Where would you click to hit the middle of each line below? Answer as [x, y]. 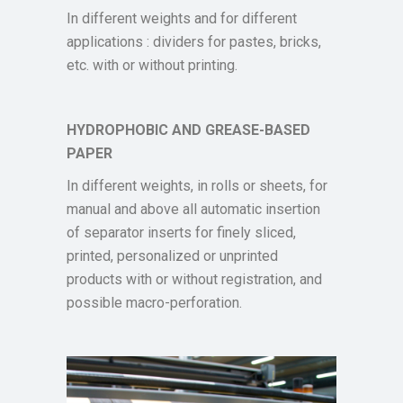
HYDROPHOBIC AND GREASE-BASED [188, 130]
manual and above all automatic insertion [193, 209]
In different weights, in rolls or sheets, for [197, 186]
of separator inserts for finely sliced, [181, 233]
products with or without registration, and [194, 279]
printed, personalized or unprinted [172, 256]
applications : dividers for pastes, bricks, [194, 42]
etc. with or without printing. [152, 65]
